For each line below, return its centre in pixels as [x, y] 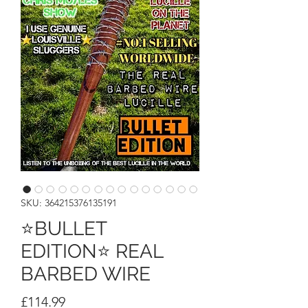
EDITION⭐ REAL [92, 252]
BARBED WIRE [86, 274]
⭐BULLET [64, 229]
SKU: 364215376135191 [69, 203]
